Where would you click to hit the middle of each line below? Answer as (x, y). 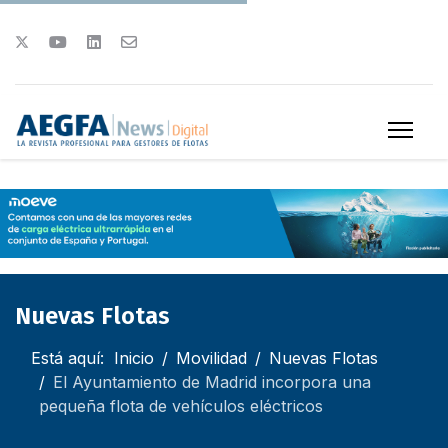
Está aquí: (72, 357)
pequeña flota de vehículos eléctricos (181, 405)
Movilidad (211, 357)
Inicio (134, 357)
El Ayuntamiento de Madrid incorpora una (212, 381)
